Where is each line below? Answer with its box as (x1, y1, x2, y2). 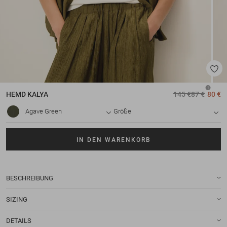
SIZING (6, 195, 27, 203)
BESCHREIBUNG (6, 174, 53, 182)
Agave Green (25, 107, 62, 116)
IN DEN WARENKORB (76, 136, 151, 143)
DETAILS (6, 216, 31, 224)
